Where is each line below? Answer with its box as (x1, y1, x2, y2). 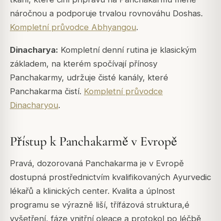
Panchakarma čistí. (10, 86, 84, 97)
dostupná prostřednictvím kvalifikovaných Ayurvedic (10, 172, 211, 182)
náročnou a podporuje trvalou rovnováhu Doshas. (10, 8, 203, 18)
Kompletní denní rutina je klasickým (58, 45, 196, 55)
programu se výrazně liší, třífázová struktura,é (10, 199, 189, 210)
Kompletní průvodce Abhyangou (10, 22, 136, 32)
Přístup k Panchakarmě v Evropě (10, 133, 177, 150)
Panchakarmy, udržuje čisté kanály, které (10, 73, 168, 83)
